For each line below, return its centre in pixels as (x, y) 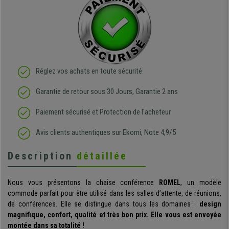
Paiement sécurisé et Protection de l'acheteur (103, 112)
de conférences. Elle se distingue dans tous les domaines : (104, 204)
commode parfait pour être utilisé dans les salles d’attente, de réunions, (114, 193)
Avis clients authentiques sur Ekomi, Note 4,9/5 (106, 133)
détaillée (102, 156)
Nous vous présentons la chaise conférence (84, 183)
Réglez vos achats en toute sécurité (89, 71)
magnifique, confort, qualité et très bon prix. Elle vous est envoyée (114, 215)
